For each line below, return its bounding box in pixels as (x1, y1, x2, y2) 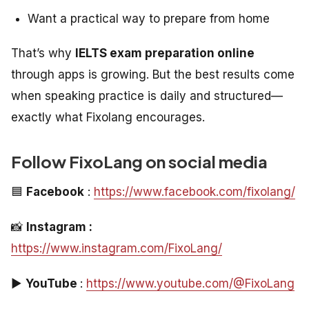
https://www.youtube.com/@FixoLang (86, 277, 295, 291)
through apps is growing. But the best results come (11, 68, 295, 82)
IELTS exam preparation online (75, 46, 255, 61)
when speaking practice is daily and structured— (11, 89, 283, 103)
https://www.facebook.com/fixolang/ (94, 185, 295, 199)
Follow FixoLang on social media (11, 151, 268, 172)
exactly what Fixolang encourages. (11, 110, 205, 125)
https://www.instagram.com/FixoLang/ (11, 241, 222, 256)
